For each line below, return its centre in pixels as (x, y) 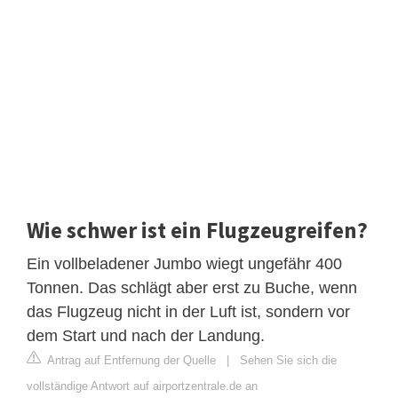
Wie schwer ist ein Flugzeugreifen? (197, 231)
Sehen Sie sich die (288, 361)
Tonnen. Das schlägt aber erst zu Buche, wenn (192, 288)
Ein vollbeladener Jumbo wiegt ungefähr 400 (184, 264)
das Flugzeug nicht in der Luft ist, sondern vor (188, 312)
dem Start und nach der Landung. (146, 336)
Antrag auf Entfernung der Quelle (130, 361)
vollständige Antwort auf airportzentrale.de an (142, 386)
